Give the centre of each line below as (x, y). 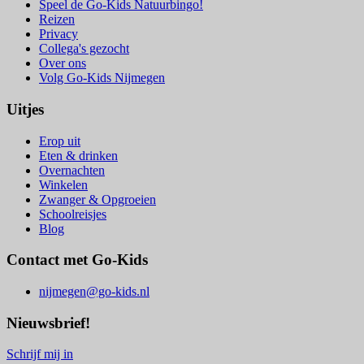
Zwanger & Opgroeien (97, 199)
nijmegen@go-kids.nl (94, 292)
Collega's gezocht (84, 49)
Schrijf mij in (40, 354)
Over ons (63, 63)
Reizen (57, 19)
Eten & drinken (78, 155)
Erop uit (60, 141)
